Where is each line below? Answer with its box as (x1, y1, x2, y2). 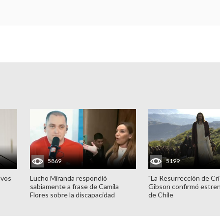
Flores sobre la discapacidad (29, 190, 115, 199)
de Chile (148, 190, 174, 199)
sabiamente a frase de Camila (29, 182, 119, 191)
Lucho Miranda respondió (29, 173, 107, 182)
